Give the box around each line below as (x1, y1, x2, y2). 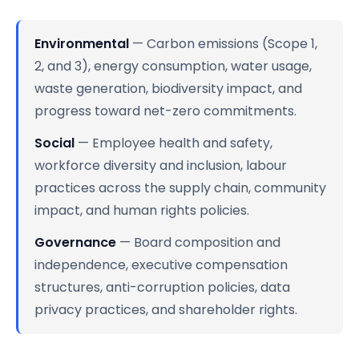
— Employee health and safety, (75, 133, 272, 152)
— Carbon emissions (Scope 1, (129, 34, 317, 53)
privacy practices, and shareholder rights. (34, 300, 297, 319)
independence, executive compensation (34, 255, 288, 274)
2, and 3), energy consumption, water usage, (34, 56, 312, 75)
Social (34, 133, 75, 152)
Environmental (34, 34, 129, 53)
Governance (34, 232, 116, 252)
